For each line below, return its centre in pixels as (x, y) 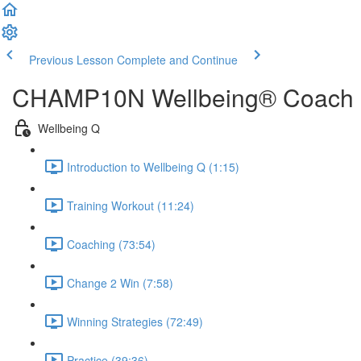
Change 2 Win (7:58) (120, 282)
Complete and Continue (177, 60)
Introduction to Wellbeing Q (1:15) (153, 166)
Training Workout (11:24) (131, 205)
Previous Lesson (71, 60)
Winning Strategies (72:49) (135, 321)
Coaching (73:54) (111, 244)
